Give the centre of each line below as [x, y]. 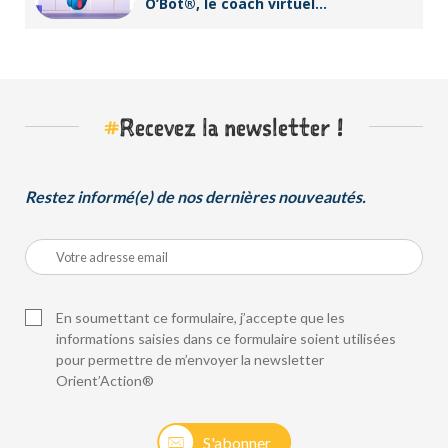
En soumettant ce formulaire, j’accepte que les [200, 317]
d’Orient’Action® [205, 24]
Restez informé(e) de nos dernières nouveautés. [195, 196]
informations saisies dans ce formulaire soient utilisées [225, 338]
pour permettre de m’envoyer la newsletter [189, 359]
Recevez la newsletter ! [231, 126]
